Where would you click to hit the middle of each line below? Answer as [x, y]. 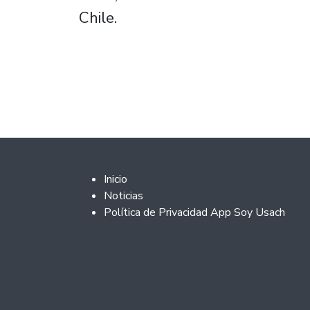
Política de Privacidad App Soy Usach [194, 212]
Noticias [124, 195]
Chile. [100, 18]
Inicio [116, 179]
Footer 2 [119, 178]
